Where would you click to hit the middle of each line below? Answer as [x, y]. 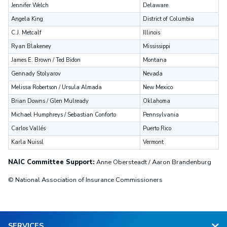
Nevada [153, 73]
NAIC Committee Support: [51, 162]
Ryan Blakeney [31, 46]
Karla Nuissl [28, 142]
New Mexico [158, 87]
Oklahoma [157, 101]
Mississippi [157, 46]
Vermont [154, 142]
